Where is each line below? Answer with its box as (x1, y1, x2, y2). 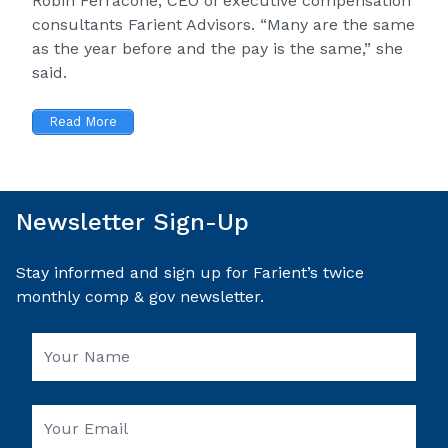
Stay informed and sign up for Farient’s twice (16, 262, 364, 282)
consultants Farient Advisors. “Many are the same (32, 15, 415, 34)
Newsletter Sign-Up (16, 207, 249, 236)
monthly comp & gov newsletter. (16, 286, 264, 306)
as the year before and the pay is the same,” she (32, 39, 403, 58)
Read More (49, 114, 117, 130)
